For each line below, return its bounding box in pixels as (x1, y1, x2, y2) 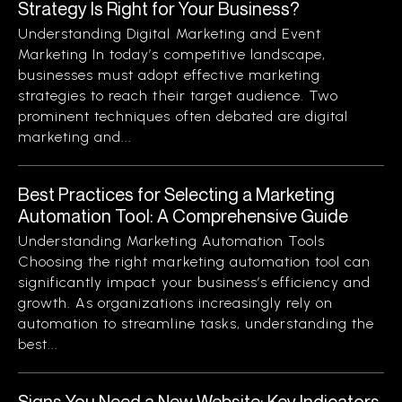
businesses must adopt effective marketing (18, 66, 320, 83)
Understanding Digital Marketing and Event (18, 25, 321, 42)
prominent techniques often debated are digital (18, 108, 349, 125)
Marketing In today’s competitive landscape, (18, 46, 327, 63)
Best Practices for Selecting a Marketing (18, 183, 335, 205)
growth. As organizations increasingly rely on (18, 294, 334, 311)
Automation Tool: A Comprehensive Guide (18, 205, 348, 227)
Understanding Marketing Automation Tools (18, 232, 325, 249)
